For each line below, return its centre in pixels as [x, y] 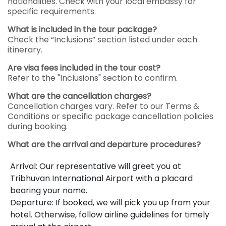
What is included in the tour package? [82, 30]
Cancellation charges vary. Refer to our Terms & [103, 106]
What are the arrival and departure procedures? [104, 145]
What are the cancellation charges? [79, 96]
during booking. [38, 126]
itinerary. [25, 50]
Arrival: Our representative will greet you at [96, 166]
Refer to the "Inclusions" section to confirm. [93, 78]
